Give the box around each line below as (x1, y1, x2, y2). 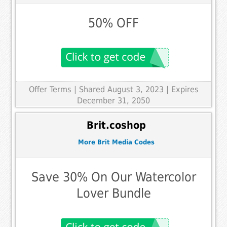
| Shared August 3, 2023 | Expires (73, 85, 199, 95)
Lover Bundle (76, 186, 151, 201)
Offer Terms (28, 85, 71, 95)
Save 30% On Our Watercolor (31, 170, 196, 185)
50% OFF (88, 16, 139, 31)
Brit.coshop (86, 119, 146, 131)
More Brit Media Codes (78, 138, 155, 146)
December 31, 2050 (77, 96, 150, 106)
